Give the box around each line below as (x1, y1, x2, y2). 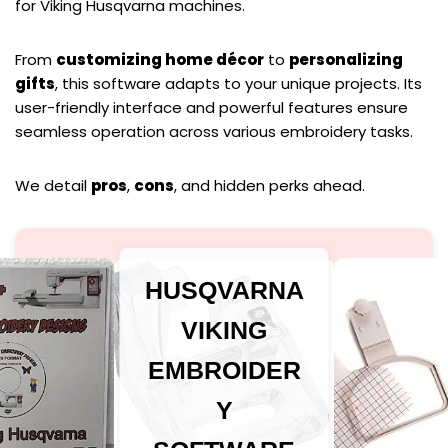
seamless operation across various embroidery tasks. (15, 121, 413, 143)
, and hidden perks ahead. (174, 175, 365, 197)
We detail (15, 175, 91, 197)
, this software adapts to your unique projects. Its (55, 73, 422, 95)
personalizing (289, 49, 403, 71)
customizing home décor (56, 49, 264, 71)
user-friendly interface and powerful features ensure (15, 97, 408, 119)
